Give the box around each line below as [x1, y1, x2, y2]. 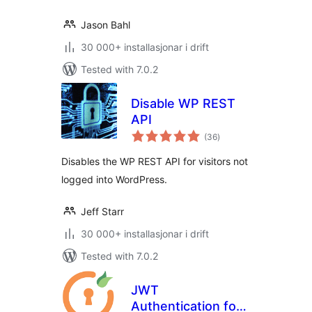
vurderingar [217, 127, 261, 137]
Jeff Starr [81, 205, 124, 217]
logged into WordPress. [61, 173, 167, 185]
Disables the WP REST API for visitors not [61, 155, 248, 167]
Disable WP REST [131, 96, 235, 111]
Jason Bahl [81, 19, 130, 31]
